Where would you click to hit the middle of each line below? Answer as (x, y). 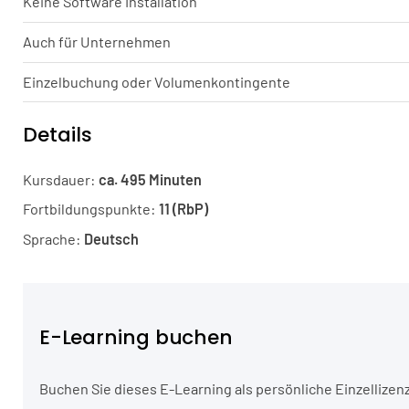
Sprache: (54, 238)
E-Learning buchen (136, 338)
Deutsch (112, 238)
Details (58, 134)
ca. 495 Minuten (151, 179)
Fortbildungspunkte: (91, 209)
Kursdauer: (61, 179)
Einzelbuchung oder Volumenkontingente (157, 81)
